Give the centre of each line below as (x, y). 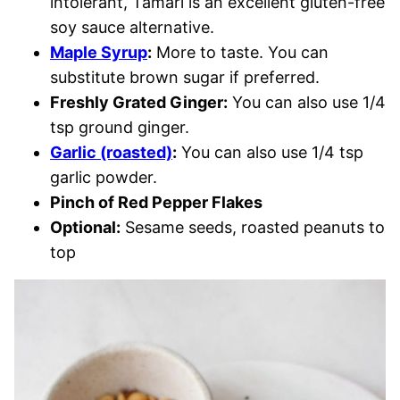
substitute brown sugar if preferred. (187, 78)
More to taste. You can (240, 53)
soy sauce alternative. (134, 28)
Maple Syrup (99, 53)
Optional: (85, 228)
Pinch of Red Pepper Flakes (156, 203)
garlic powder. (104, 178)
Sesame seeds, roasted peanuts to (253, 228)
